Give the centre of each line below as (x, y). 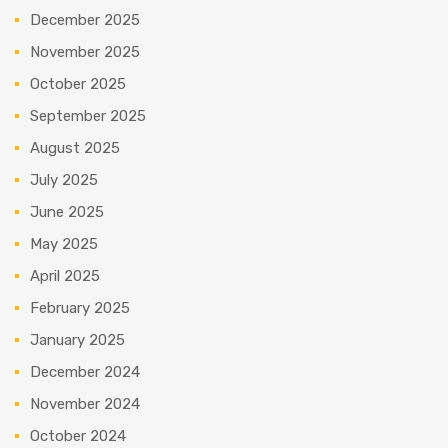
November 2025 (85, 52)
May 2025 (64, 244)
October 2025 (78, 84)
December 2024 (85, 372)
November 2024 (85, 404)
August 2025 (75, 148)
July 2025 (64, 180)
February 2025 (80, 308)
